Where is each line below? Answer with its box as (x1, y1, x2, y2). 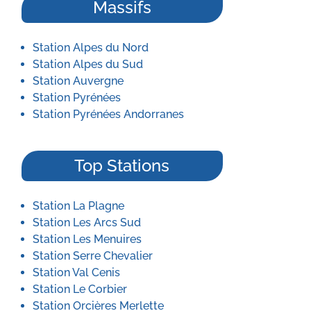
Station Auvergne (33, 74, 124, 87)
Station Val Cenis (33, 266, 120, 279)
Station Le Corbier (33, 283, 127, 296)
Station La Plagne (33, 199, 124, 212)
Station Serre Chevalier (33, 249, 153, 262)
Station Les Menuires (33, 233, 142, 246)
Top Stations (74, 155, 170, 176)
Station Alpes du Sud (33, 58, 143, 71)
